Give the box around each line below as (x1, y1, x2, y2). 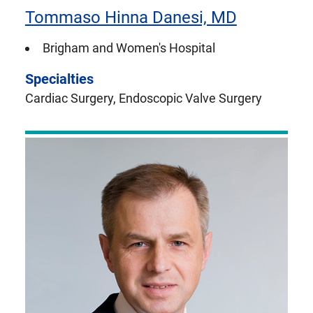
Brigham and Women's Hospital (42, 41, 215, 56)
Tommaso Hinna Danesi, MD (24, 8, 237, 28)
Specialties (24, 71, 94, 88)
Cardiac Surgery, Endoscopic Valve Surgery (24, 91, 262, 106)
